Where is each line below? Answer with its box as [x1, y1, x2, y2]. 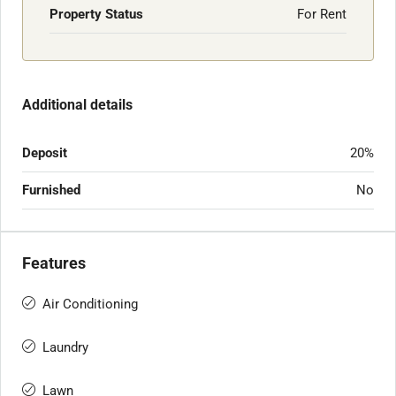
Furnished [22, 182, 80, 198]
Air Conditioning [42, 296, 138, 312]
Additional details [22, 96, 133, 113]
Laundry [42, 339, 88, 355]
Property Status [49, 6, 143, 22]
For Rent [297, 6, 346, 22]
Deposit [22, 145, 67, 161]
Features [22, 254, 86, 272]
